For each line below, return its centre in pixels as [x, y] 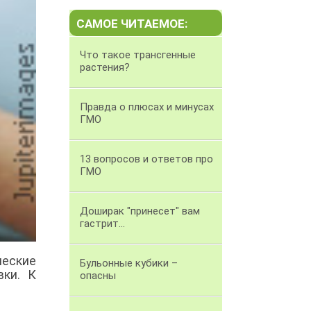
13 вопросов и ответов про [146, 159]
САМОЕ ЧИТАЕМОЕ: [132, 24]
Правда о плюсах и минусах [147, 107]
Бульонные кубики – [129, 263]
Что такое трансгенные [138, 55]
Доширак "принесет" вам [140, 211]
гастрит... [102, 224]
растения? [105, 68]
